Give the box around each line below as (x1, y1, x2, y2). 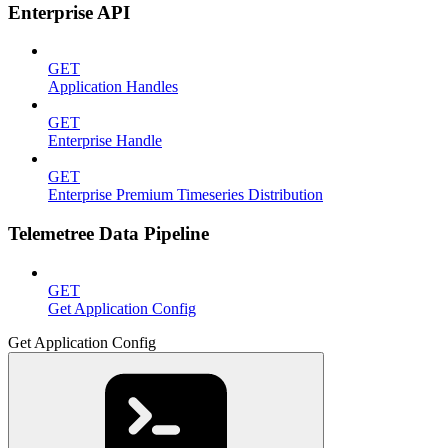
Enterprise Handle (48, 132, 162, 150)
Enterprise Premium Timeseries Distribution (48, 186, 323, 204)
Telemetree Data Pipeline (8, 223, 209, 245)
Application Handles (48, 78, 178, 96)
